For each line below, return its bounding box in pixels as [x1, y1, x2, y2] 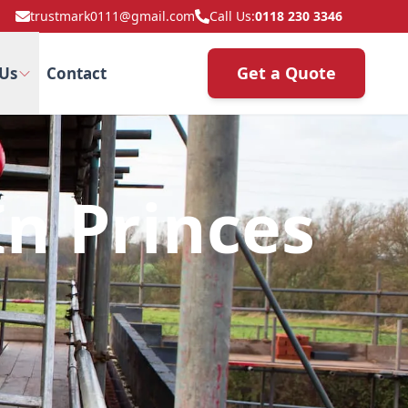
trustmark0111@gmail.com [30, 7, 195, 25]
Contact [46, 63, 107, 84]
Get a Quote [237, 62, 336, 84]
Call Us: [209, 7, 255, 25]
